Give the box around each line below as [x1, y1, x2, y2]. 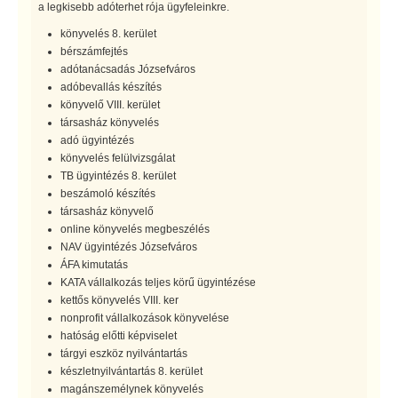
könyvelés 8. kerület [60, 27, 156, 40]
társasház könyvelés [60, 115, 159, 129]
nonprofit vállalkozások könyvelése [60, 311, 229, 324]
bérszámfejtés [60, 44, 128, 58]
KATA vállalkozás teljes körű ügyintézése [60, 275, 256, 289]
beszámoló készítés [60, 187, 155, 200]
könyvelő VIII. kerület [60, 98, 160, 111]
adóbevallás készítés [60, 80, 162, 93]
